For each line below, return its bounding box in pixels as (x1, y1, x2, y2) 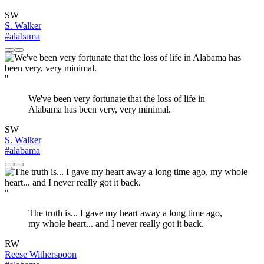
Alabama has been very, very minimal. (28, 104, 171, 115)
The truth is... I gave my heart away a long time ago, (28, 208, 222, 219)
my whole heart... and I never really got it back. (28, 219, 204, 229)
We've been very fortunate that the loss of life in (28, 94, 205, 104)
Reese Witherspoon (5, 249, 77, 260)
